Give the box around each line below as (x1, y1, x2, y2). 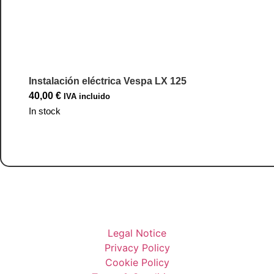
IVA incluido (64, 91, 110, 101)
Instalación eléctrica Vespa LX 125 (29, 75, 187, 86)
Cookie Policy (105, 256, 169, 269)
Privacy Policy (104, 242, 170, 254)
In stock (29, 106, 61, 116)
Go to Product (36, 136, 101, 147)
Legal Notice (108, 227, 166, 240)
